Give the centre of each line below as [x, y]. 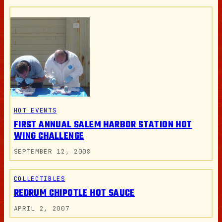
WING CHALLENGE [49, 136]
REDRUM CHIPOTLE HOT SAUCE [74, 193]
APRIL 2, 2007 [42, 208]
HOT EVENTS [35, 110]
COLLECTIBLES [39, 178]
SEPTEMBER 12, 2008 [52, 151]
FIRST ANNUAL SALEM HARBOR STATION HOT [103, 125]
